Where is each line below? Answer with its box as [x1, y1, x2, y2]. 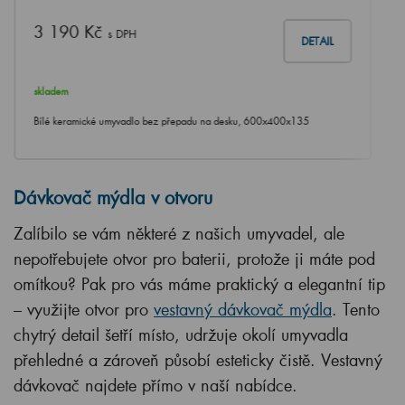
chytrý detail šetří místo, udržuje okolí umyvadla [14, 324, 348, 346]
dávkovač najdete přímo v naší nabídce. [14, 374, 297, 397]
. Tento [332, 298, 380, 321]
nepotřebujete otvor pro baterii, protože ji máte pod [14, 248, 375, 270]
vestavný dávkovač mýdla [154, 298, 332, 321]
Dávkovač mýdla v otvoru [14, 185, 212, 210]
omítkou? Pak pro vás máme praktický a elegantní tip [14, 273, 385, 296]
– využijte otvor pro [14, 298, 154, 321]
